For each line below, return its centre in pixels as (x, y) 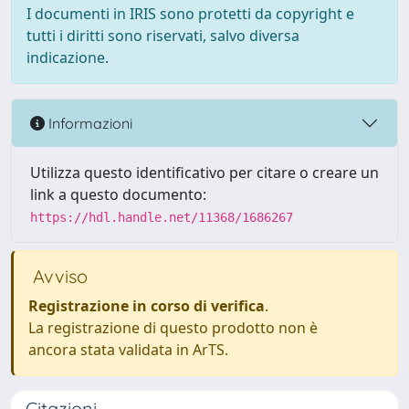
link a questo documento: (118, 194)
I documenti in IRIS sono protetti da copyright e (190, 14)
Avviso (58, 276)
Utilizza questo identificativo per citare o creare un (204, 173)
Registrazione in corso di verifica (147, 306)
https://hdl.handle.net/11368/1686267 (162, 217)
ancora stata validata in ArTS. (128, 350)
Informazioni (89, 123)
